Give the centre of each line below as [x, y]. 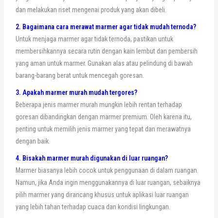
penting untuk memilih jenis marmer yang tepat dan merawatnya [103, 129]
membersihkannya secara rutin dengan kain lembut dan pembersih [106, 51]
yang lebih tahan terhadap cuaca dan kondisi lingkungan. [93, 207]
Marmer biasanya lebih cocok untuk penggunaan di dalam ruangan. [107, 171]
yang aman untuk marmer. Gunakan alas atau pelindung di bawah [104, 64]
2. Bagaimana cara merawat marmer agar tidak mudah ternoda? [106, 27]
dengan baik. [33, 141]
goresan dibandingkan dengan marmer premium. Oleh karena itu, [103, 117]
